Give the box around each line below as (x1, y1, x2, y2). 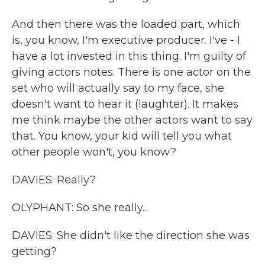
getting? (12, 245, 57, 258)
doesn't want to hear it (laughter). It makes (12, 98, 238, 111)
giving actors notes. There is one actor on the (12, 66, 251, 79)
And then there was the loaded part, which (12, 18, 240, 31)
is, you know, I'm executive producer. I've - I (12, 34, 240, 47)
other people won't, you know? (12, 146, 176, 159)
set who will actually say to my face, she (12, 82, 224, 95)
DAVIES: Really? (12, 173, 96, 186)
